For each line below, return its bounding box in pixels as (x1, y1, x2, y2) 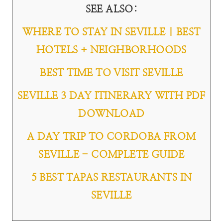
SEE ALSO (85, 4, 133, 15)
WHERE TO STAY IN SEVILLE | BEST (22, 27, 201, 38)
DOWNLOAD (78, 109, 145, 119)
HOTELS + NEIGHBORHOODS (36, 45, 187, 56)
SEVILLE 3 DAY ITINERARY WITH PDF (17, 91, 206, 102)
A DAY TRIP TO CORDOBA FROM (27, 132, 196, 142)
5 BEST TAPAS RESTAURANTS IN (31, 173, 192, 183)
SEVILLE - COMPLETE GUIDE (38, 150, 185, 160)
